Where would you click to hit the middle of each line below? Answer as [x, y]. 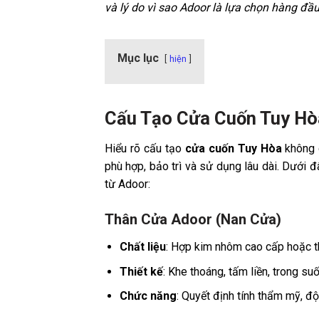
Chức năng [148, 296]
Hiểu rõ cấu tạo [145, 149]
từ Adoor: [127, 184]
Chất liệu [142, 246]
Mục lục [138, 58]
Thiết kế [141, 271]
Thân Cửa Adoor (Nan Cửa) [193, 219]
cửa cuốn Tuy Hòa [233, 149]
